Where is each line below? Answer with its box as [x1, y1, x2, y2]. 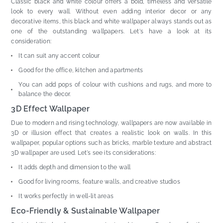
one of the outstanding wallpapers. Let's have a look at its [11, 27, 212, 35]
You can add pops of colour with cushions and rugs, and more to [18, 81, 212, 88]
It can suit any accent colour [18, 52, 100, 59]
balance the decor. [18, 90, 71, 98]
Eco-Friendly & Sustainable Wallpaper [11, 206, 160, 216]
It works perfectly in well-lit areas [18, 192, 113, 200]
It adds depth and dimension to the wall [18, 163, 131, 171]
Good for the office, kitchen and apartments [18, 66, 143, 74]
